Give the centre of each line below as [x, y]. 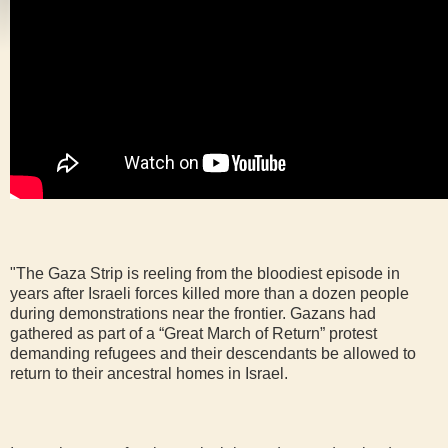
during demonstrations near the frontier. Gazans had [193, 313]
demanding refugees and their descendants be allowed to [213, 353]
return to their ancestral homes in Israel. [149, 373]
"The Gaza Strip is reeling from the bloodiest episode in [205, 273]
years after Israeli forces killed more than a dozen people [209, 293]
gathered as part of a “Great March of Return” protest [193, 333]
